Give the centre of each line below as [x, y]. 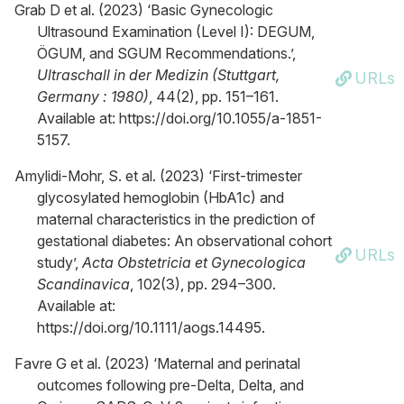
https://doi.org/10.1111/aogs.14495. [151, 327]
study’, [60, 262]
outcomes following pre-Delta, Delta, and [170, 385]
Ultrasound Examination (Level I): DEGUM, [176, 32]
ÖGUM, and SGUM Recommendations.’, [166, 53]
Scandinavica [83, 284]
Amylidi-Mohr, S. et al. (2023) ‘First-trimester [158, 176]
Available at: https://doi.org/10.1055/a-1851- [179, 118]
